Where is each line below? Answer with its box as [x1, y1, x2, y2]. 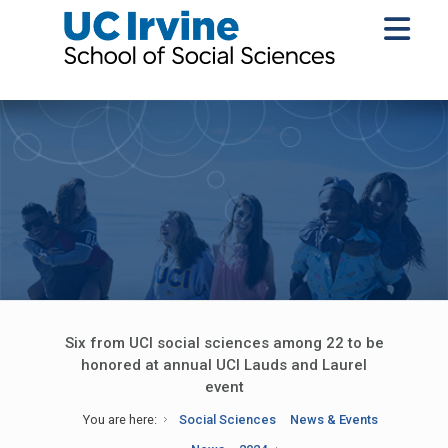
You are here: [82, 412, 157, 427]
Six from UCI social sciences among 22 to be [64, 334, 384, 352]
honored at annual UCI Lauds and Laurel [81, 356, 367, 374]
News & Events [290, 412, 379, 427]
